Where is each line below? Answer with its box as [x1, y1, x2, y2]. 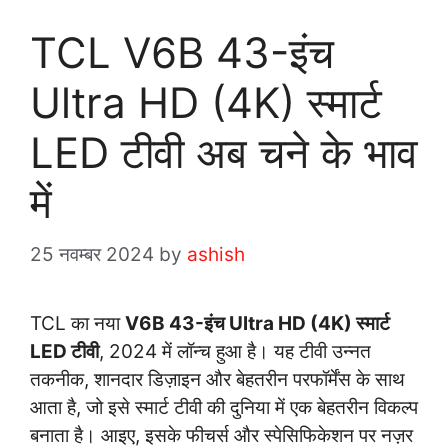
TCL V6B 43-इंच [30, 27, 334, 79]
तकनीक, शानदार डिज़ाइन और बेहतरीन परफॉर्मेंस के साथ [30, 367, 405, 391]
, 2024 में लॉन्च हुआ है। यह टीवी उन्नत [99, 339, 371, 363]
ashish [187, 242, 245, 266]
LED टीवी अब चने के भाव [30, 127, 418, 179]
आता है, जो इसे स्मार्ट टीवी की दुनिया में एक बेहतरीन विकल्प [30, 395, 418, 419]
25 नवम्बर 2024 [30, 242, 154, 266]
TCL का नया [30, 311, 125, 335]
